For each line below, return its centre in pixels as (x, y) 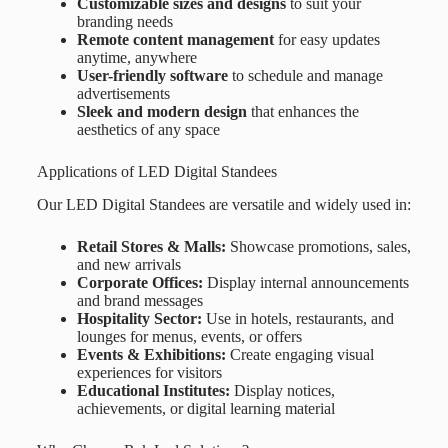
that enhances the (302, 112)
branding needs (124, 22)
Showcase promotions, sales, (318, 246)
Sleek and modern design (161, 112)
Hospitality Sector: (139, 318)
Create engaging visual (299, 354)
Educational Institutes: (153, 390)
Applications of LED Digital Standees (156, 172)
